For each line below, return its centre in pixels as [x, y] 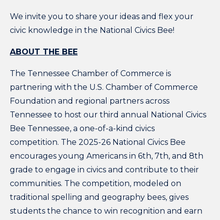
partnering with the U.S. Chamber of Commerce [104, 87]
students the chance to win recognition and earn [106, 211]
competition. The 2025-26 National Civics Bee [98, 142]
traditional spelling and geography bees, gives [99, 197]
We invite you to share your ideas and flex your [102, 16]
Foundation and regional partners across [90, 101]
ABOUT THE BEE [44, 52]
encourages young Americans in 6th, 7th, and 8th [107, 156]
